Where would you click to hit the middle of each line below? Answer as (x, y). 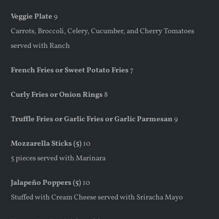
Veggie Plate (32, 17)
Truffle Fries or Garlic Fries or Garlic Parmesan (92, 120)
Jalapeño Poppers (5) (46, 183)
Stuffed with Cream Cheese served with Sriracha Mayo (97, 198)
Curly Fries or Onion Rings (57, 95)
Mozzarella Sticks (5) (46, 144)
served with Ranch (41, 46)
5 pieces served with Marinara (58, 159)
